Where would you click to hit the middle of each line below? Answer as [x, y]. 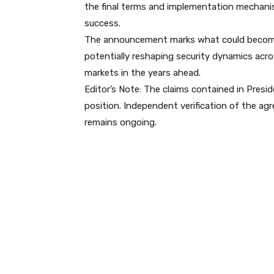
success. [102, 24]
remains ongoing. [120, 123]
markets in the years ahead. [143, 73]
